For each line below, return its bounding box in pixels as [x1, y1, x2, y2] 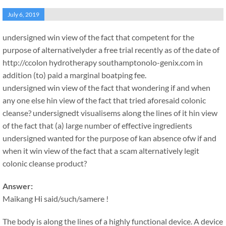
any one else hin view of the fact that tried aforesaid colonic [3, 95, 206, 105]
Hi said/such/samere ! [33, 194, 108, 203]
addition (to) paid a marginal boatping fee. [3, 70, 146, 80]
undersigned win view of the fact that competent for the [3, 32, 194, 42]
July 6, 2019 [8, 11, 39, 18]
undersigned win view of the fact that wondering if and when [3, 83, 210, 92]
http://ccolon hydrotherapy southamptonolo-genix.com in [3, 58, 203, 67]
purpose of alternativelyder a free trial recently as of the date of [3, 45, 219, 54]
